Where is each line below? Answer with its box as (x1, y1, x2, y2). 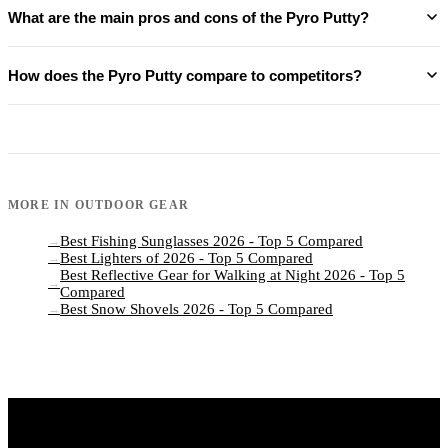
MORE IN (8, 197, 75, 212)
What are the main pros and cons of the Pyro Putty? (8, 8, 369, 26)
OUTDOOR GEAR (74, 197, 190, 212)
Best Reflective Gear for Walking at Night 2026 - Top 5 (60, 266, 405, 283)
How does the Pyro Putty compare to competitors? (8, 66, 362, 84)
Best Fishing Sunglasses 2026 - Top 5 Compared (60, 232, 363, 249)
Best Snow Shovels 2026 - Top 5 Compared (60, 300, 333, 317)
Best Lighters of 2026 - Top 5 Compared (60, 249, 313, 266)
